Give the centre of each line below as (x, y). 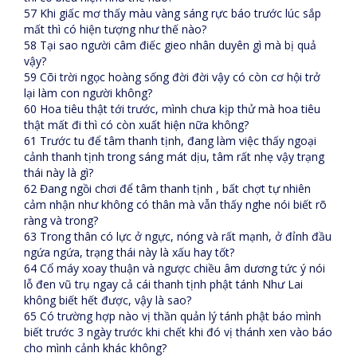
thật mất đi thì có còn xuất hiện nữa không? (136, 125)
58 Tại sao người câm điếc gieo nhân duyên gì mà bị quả (170, 45)
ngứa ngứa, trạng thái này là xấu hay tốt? (129, 252)
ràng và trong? (61, 220)
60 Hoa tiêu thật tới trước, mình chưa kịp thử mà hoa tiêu (172, 109)
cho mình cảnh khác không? (95, 348)
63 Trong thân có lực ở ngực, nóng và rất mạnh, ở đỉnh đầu (178, 236)
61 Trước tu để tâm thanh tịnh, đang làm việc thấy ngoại (170, 141)
